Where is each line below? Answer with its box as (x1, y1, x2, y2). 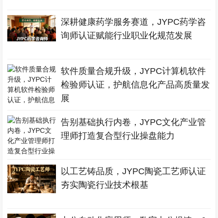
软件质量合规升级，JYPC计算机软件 (61, 66, 206, 76)
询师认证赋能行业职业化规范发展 (61, 31, 193, 40)
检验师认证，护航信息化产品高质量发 (61, 80, 210, 90)
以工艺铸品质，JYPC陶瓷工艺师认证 (61, 166, 206, 176)
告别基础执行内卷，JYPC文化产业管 (61, 117, 206, 127)
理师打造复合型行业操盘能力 (61, 131, 175, 141)
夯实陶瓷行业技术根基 (61, 180, 149, 190)
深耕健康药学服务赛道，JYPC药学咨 (61, 17, 206, 27)
